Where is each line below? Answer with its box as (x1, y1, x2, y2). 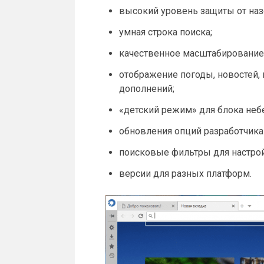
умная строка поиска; (119, 27, 213, 38)
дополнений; (119, 83, 175, 95)
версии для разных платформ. (119, 168, 252, 180)
